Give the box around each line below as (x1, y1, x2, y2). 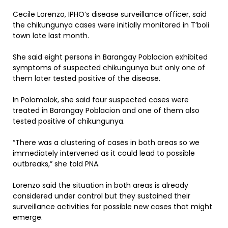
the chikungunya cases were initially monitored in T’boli (13, 20, 209, 30)
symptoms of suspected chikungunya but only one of (13, 63, 205, 73)
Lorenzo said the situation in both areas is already (13, 180, 188, 190)
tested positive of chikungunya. (13, 116, 125, 126)
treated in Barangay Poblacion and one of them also (13, 105, 199, 116)
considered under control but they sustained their (13, 191, 190, 201)
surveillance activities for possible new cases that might (13, 202, 212, 212)
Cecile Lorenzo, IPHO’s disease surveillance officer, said (13, 9, 207, 19)
